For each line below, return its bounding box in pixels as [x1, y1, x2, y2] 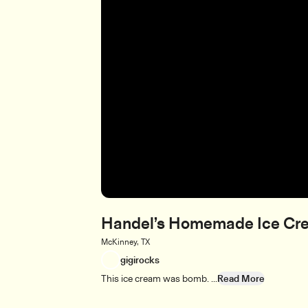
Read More [217, 272, 265, 285]
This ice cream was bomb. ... [101, 272, 217, 285]
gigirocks [120, 254, 159, 266]
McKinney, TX [101, 236, 150, 247]
